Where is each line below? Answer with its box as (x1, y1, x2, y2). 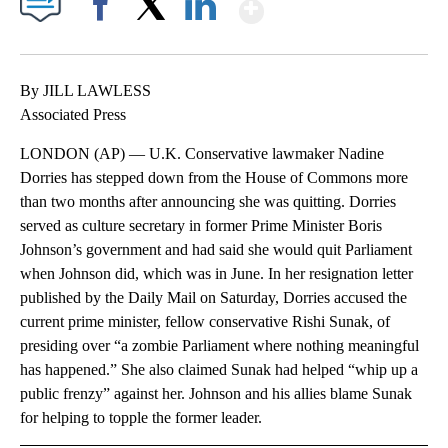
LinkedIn (177, 32, 224, 48)
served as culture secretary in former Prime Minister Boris (20, 217, 382, 235)
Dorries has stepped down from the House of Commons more (20, 169, 408, 187)
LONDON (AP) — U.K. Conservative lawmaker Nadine (20, 145, 384, 163)
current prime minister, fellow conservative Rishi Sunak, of (20, 313, 390, 331)
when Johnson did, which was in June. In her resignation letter (20, 265, 413, 283)
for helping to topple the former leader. (20, 409, 262, 427)
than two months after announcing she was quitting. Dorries (20, 193, 396, 211)
